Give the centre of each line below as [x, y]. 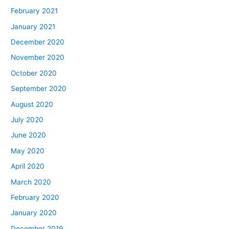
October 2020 [34, 73]
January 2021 [33, 26]
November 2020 [38, 58]
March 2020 [31, 182]
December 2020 [38, 42]
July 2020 [27, 119]
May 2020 [28, 151]
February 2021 [35, 11]
